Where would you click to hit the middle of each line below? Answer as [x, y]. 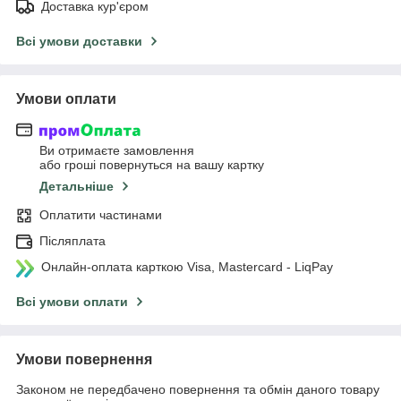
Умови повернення [84, 360]
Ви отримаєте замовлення [117, 151]
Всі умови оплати [72, 302]
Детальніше [77, 187]
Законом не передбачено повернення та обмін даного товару [198, 390]
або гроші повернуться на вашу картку [152, 165]
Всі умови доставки [79, 41]
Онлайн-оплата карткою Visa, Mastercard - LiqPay [187, 267]
